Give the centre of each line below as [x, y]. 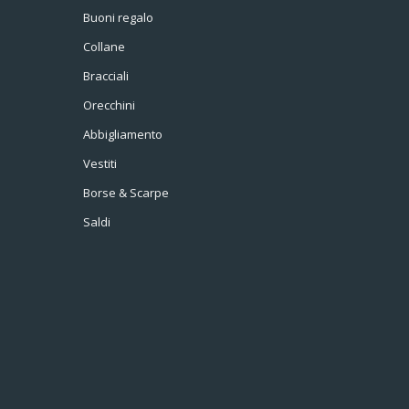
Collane [104, 46]
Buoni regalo [118, 17]
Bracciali [106, 75]
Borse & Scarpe [126, 192]
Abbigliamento [123, 134]
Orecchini [109, 105]
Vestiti [100, 163]
